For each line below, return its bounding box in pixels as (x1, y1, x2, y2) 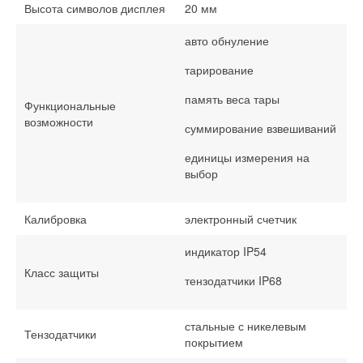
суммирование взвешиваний (185, 120, 336, 137)
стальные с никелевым (185, 318, 306, 335)
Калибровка (24, 211, 87, 228)
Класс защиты (24, 264, 99, 281)
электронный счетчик (185, 211, 297, 228)
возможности (24, 113, 93, 130)
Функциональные (24, 97, 116, 114)
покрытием (185, 334, 243, 351)
